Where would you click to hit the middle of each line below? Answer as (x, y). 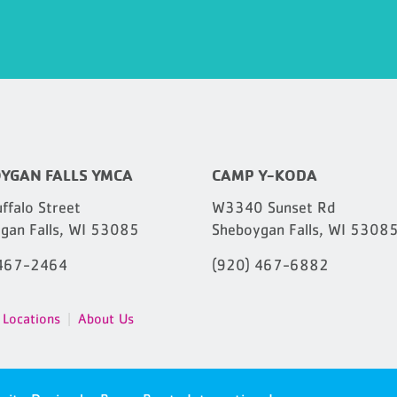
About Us (106, 318)
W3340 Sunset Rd (273, 207)
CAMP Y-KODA (264, 175)
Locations (31, 318)
